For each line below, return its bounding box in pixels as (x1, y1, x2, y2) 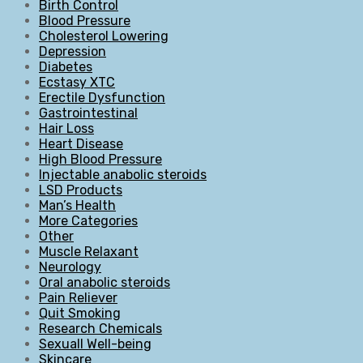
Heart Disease (39, 135, 123, 152)
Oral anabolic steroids (39, 274, 170, 290)
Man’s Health (39, 197, 116, 213)
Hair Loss (39, 120, 94, 136)
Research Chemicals (39, 320, 162, 336)
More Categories (39, 212, 138, 228)
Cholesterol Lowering (39, 28, 169, 44)
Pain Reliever (39, 289, 117, 305)
